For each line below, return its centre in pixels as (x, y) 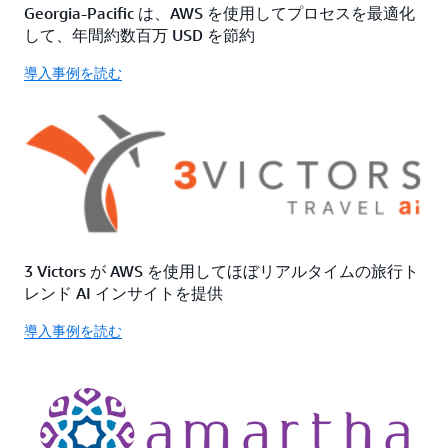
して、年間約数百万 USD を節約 (139, 34)
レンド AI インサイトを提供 (123, 292)
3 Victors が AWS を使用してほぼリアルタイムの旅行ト (221, 270)
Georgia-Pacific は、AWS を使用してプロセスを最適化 (219, 12)
